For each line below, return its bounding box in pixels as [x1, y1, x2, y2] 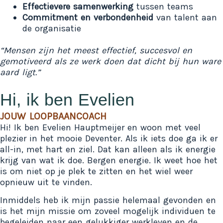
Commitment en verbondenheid [22, 11, 153, 23]
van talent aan [153, 11, 217, 23]
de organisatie [22, 22, 81, 34]
